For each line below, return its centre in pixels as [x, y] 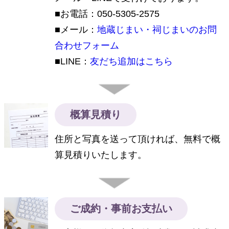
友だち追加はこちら [132, 61]
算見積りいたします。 [101, 155]
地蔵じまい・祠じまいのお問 [157, 29]
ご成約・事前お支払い [121, 208]
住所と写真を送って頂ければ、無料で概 [138, 139]
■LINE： [73, 61]
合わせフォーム [87, 45]
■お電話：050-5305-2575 [107, 14]
